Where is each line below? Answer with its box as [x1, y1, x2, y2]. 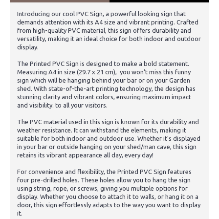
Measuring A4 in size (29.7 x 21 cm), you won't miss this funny [17, 68, 191, 75]
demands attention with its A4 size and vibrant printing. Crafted [17, 18, 198, 25]
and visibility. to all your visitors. [17, 101, 108, 109]
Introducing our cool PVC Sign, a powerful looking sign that [17, 10, 186, 17]
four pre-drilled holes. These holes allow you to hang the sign [17, 176, 191, 183]
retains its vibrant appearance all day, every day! [17, 151, 153, 158]
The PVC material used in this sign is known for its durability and [17, 118, 199, 125]
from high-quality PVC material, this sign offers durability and [17, 26, 191, 34]
